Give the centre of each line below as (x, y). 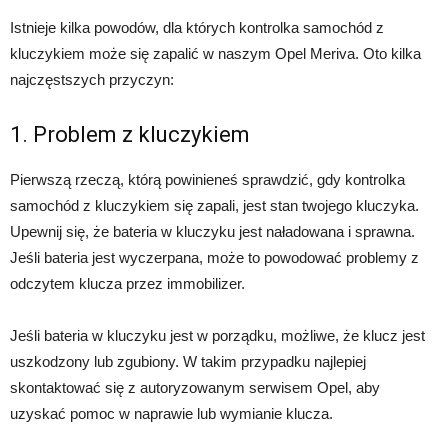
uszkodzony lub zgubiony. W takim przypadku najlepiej (188, 362)
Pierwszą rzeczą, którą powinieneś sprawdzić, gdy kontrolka (207, 180)
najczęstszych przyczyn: (92, 80)
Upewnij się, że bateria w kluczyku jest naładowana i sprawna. (212, 232)
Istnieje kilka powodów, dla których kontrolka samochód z (197, 28)
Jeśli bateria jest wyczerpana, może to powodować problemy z (214, 258)
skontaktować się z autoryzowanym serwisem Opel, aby (195, 388)
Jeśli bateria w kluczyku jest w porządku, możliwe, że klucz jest (217, 336)
